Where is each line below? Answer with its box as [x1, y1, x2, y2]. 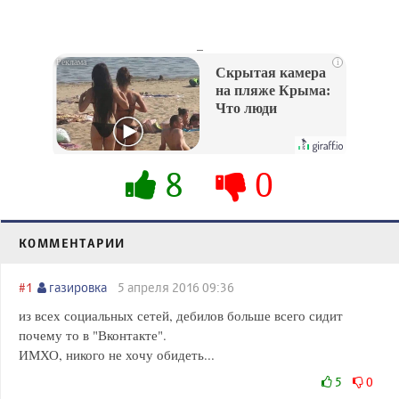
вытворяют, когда [216, 118, 332, 134]
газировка [46, 280, 115, 295]
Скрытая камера [216, 65, 326, 80]
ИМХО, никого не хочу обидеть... [19, 346, 215, 363]
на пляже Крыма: [216, 83, 330, 98]
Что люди [216, 101, 277, 116]
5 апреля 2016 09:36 [115, 280, 240, 295]
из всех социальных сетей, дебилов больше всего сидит [19, 306, 343, 324]
